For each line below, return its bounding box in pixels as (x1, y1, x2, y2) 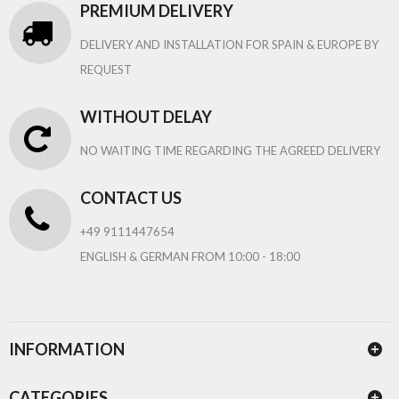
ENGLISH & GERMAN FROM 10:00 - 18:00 (80, 249, 300, 265)
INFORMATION (9, 339, 125, 360)
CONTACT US (80, 188, 182, 208)
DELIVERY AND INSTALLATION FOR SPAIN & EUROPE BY (80, 37, 379, 53)
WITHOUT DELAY (80, 107, 212, 127)
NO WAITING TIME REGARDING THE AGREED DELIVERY (80, 143, 380, 159)
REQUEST (80, 62, 132, 77)
